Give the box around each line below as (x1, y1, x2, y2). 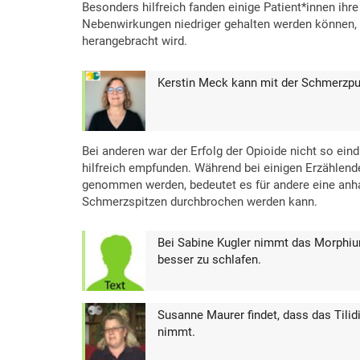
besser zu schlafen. (157, 252, 261, 267)
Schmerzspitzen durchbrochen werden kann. (82, 194, 317, 209)
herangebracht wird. (82, 34, 187, 48)
